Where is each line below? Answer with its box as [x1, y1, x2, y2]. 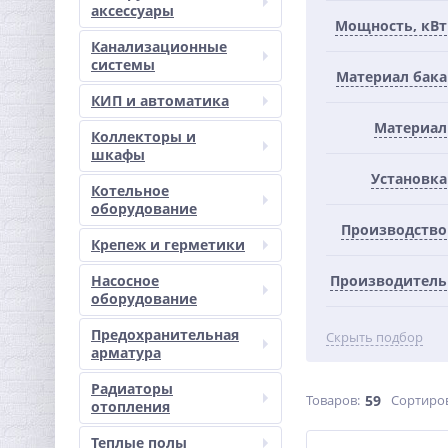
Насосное [91, 271, 159, 290]
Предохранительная [91, 325, 239, 344]
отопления [91, 397, 170, 416]
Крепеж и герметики [91, 235, 245, 254]
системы [91, 55, 155, 74]
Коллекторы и [91, 127, 196, 146]
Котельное [91, 181, 169, 200]
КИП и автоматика [91, 91, 229, 110]
